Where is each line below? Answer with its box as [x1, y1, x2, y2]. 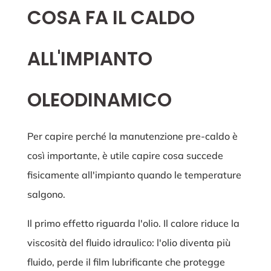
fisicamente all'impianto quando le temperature [27, 169, 241, 181]
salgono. [27, 188, 65, 201]
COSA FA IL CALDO [27, 4, 195, 31]
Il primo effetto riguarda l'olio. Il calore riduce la [27, 217, 240, 230]
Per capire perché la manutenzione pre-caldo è [27, 130, 238, 143]
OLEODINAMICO [27, 87, 172, 114]
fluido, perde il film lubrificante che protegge [27, 256, 225, 269]
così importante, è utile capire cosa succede [27, 149, 223, 162]
